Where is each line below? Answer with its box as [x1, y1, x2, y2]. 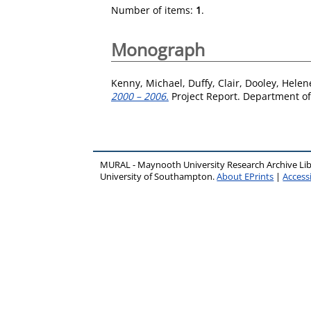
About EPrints [217, 170, 274, 183]
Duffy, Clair [188, 76, 239, 90]
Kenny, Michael [111, 76, 183, 90]
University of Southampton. [100, 170, 217, 183]
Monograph [111, 37, 205, 61]
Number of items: [111, 3, 196, 17]
